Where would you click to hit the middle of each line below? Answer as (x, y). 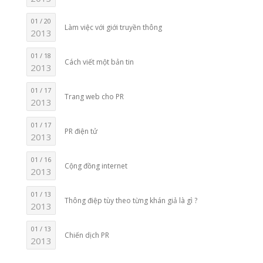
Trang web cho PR (95, 96)
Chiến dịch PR (87, 235)
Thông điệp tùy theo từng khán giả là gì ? (131, 200)
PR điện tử (81, 131)
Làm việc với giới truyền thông (114, 27)
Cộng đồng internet (96, 166)
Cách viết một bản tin (100, 62)
